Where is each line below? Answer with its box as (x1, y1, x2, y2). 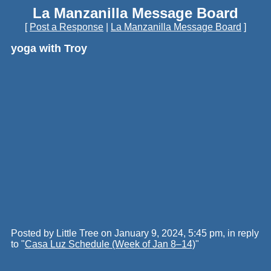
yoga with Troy (11, 42, 87, 54)
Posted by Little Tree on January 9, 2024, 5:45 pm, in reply (11, 228, 259, 238)
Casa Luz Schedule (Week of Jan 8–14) (25, 239, 195, 249)
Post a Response (30, 22, 103, 32)
